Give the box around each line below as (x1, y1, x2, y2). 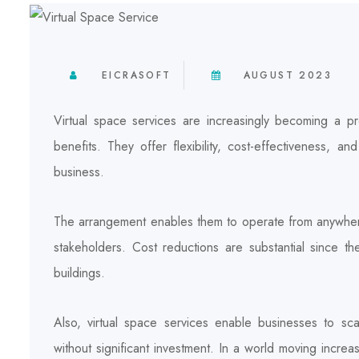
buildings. (54, 263, 105, 282)
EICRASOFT (102, 67, 171, 83)
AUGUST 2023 (243, 67, 333, 83)
